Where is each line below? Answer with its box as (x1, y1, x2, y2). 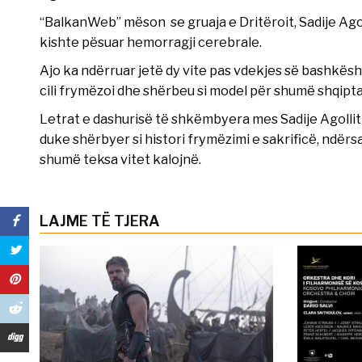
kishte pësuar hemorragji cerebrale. (39, 34, 262, 51)
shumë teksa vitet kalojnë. (39, 151, 201, 168)
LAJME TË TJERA (39, 213, 160, 230)
